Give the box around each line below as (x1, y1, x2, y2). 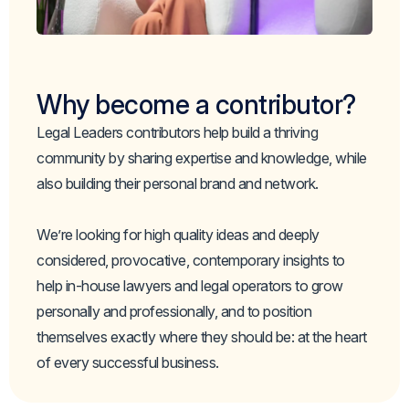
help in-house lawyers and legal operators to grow (37, 277, 343, 296)
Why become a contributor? (37, 89, 356, 121)
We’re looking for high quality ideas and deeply (37, 225, 320, 245)
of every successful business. (37, 353, 219, 372)
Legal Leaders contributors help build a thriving (37, 123, 318, 142)
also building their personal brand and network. (37, 174, 319, 194)
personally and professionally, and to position (37, 302, 311, 321)
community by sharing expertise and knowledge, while (37, 149, 367, 168)
